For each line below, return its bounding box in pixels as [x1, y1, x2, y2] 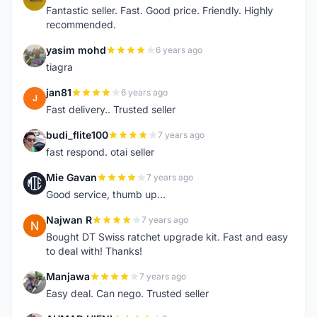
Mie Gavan [46, 171, 97, 183]
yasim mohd [46, 44, 106, 56]
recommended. [46, 18, 116, 30]
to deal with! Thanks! [46, 245, 142, 257]
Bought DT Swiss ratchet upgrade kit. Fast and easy [46, 231, 288, 243]
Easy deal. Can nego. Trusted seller [46, 287, 209, 299]
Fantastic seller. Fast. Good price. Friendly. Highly [46, 4, 273, 16]
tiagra [46, 61, 73, 73]
